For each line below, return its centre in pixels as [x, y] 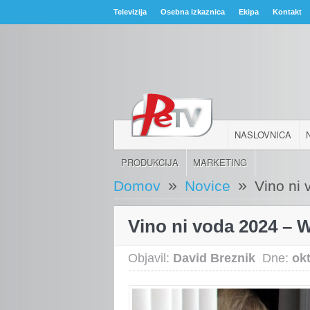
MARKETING [220, 162]
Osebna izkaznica [193, 12]
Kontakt [288, 12]
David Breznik [215, 258]
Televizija [130, 12]
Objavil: [151, 258]
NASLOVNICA [263, 134]
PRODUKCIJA [150, 162]
